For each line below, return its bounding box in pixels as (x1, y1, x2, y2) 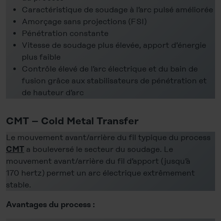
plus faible (22, 52, 61, 62)
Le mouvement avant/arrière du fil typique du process (6, 132, 211, 142)
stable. (6, 180, 31, 189)
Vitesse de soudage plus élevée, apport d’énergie (22, 40, 206, 50)
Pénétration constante (22, 28, 109, 38)
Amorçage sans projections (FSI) (22, 16, 147, 26)
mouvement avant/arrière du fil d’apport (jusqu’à (6, 156, 190, 166)
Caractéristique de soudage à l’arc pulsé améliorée (22, 4, 213, 14)
